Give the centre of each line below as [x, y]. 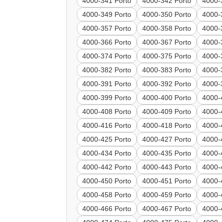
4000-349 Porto [107, 15]
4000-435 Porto [167, 153]
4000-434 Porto [107, 153]
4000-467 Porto [167, 209]
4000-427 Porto [167, 139]
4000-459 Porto [167, 195]
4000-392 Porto [167, 84]
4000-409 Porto [167, 112]
